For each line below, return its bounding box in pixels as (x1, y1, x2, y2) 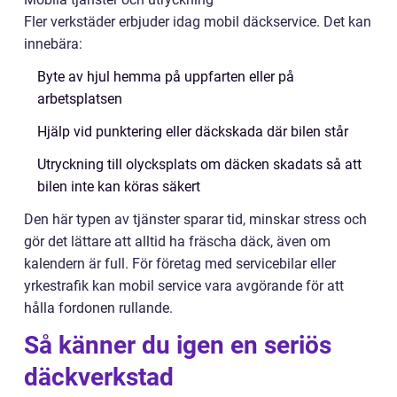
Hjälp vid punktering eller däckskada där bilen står (37, 122, 348, 140)
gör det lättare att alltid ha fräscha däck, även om (24, 232, 331, 250)
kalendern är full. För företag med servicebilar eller (24, 254, 336, 272)
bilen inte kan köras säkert (37, 177, 200, 195)
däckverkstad (24, 362, 174, 392)
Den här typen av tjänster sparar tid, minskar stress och (24, 210, 367, 228)
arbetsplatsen (37, 90, 122, 107)
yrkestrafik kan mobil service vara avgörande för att (24, 276, 344, 294)
